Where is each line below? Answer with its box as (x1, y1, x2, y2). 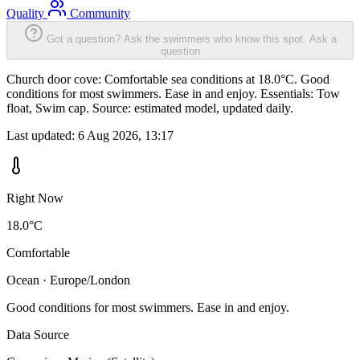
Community (67, 6, 130, 21)
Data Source (6, 328, 69, 342)
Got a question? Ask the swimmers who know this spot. (46, 33, 306, 46)
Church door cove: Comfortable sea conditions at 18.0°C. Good (6, 72, 329, 87)
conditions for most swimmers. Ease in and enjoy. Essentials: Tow (6, 87, 340, 101)
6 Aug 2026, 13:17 (78, 129, 174, 143)
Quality (6, 6, 47, 21)
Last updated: (6, 129, 78, 143)
